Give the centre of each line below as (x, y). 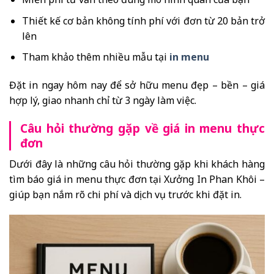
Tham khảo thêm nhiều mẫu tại (95, 57)
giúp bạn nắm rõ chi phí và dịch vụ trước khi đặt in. (125, 194)
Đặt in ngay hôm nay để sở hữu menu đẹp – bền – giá (137, 85)
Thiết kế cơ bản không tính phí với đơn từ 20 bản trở (143, 20)
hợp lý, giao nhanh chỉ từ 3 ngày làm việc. (103, 101)
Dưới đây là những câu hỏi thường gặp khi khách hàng (137, 164)
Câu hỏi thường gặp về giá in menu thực (143, 128)
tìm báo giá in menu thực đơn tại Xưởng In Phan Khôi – (137, 179)
